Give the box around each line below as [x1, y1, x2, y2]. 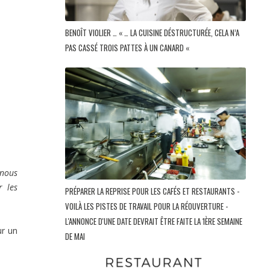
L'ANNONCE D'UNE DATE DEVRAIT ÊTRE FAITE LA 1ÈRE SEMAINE [65, 215, 242, 228]
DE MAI [65, 230, 87, 243]
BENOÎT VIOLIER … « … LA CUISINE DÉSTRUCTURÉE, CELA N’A [65, 27, 239, 39]
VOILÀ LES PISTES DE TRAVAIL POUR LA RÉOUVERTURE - [65, 200, 228, 213]
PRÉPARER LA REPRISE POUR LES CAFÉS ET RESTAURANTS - [65, 185, 239, 198]
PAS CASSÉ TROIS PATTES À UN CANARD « [65, 42, 191, 54]
